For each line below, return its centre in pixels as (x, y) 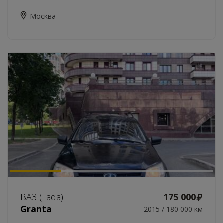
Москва (43, 16)
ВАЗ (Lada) (42, 197)
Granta (36, 209)
